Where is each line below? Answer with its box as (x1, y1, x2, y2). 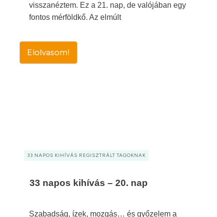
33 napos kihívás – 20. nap (30, 178, 148, 188)
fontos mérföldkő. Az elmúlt (29, 13, 121, 21)
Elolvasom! (27, 47, 70, 58)
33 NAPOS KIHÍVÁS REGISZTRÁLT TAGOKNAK (27, 152, 146, 158)
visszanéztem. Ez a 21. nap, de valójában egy (29, 1, 186, 9)
